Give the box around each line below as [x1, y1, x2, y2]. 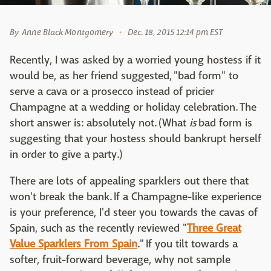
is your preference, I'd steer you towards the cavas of [10, 206, 258, 220]
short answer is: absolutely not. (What [10, 116, 189, 131]
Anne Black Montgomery [22, 27, 114, 38]
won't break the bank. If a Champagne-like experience [10, 190, 261, 204]
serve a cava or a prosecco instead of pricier [10, 85, 214, 99]
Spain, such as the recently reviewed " [10, 221, 187, 236]
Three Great [187, 221, 241, 236]
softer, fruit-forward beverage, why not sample [10, 253, 230, 267]
